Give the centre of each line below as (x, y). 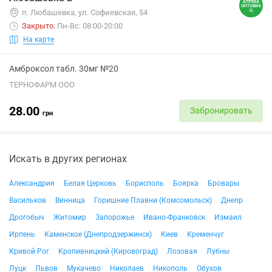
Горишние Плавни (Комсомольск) (153, 200)
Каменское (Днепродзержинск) (98, 234)
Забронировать (221, 110)
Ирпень (22, 234)
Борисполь (145, 183)
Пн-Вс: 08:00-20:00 (90, 26)
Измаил (228, 217)
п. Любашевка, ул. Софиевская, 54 (85, 12)
